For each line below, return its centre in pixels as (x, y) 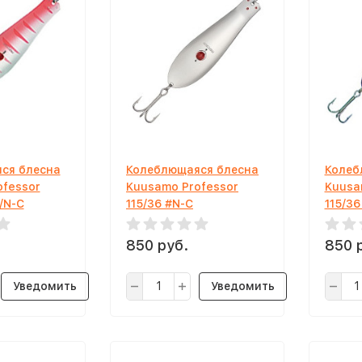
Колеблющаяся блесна (192, 170)
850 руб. (157, 245)
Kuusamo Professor (182, 187)
